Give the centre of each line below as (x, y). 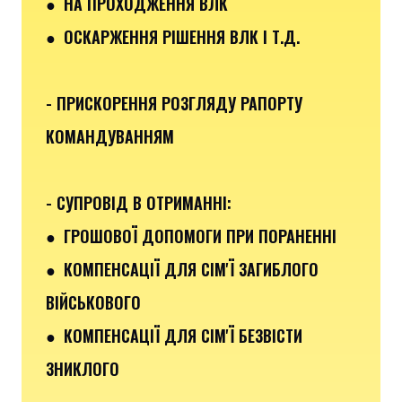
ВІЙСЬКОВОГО (93, 302)
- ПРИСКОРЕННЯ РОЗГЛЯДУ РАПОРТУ (174, 103)
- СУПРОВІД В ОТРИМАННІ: (139, 202)
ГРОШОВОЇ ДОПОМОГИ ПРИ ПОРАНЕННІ (200, 236)
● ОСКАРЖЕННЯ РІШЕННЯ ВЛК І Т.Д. (173, 36)
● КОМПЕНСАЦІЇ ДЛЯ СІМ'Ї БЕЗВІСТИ (174, 335)
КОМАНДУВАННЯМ (110, 136)
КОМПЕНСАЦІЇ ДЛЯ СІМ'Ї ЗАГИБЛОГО (191, 269)
